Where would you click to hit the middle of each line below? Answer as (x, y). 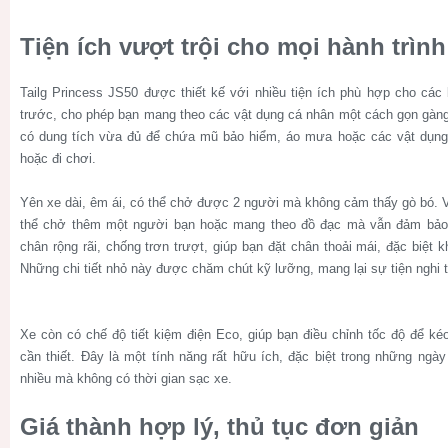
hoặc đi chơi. (58, 158)
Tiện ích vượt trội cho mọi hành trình (233, 46)
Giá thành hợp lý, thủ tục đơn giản (219, 426)
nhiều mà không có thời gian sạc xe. (126, 378)
